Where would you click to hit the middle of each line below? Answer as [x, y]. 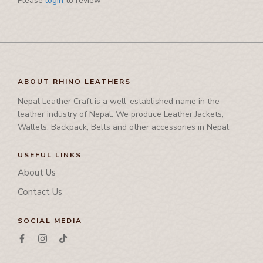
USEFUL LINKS [50, 155]
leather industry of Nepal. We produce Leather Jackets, [121, 114]
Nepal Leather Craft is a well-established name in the [119, 102]
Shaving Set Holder [58, 43]
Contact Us [40, 192]
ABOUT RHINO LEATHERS [74, 82]
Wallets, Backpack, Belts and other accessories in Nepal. [124, 127]
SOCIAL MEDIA [50, 221]
